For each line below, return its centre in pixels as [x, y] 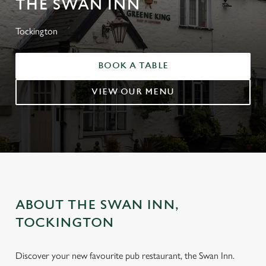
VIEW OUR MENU [133, 92]
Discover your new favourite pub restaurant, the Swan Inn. [125, 256]
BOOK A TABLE [133, 66]
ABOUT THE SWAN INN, [97, 205]
